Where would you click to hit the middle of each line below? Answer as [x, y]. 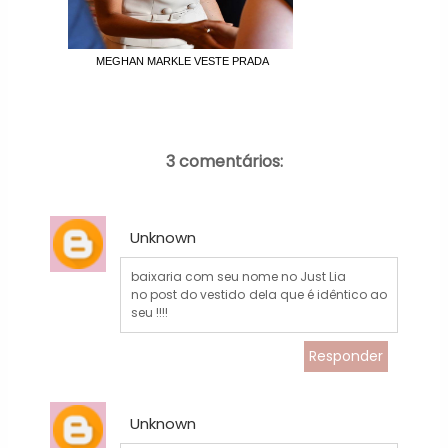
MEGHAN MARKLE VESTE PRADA [182, 61]
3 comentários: [224, 162]
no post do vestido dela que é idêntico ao [259, 294]
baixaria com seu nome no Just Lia [238, 276]
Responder [346, 355]
